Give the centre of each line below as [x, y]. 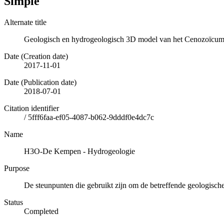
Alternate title [25, 22]
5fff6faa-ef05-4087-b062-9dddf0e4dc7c [91, 117]
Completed [41, 211]
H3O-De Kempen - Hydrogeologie [79, 151]
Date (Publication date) [40, 82]
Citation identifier [31, 108]
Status [13, 202]
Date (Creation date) [36, 56]
